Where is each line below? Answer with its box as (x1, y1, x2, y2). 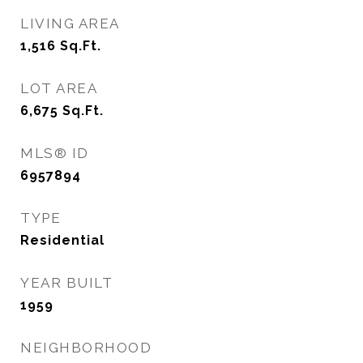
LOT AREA (20, 80, 97, 96)
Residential (20, 233, 105, 248)
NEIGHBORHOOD (20, 340, 152, 356)
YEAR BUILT (20, 275, 113, 291)
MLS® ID (20, 145, 89, 161)
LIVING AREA (20, 15, 120, 32)
